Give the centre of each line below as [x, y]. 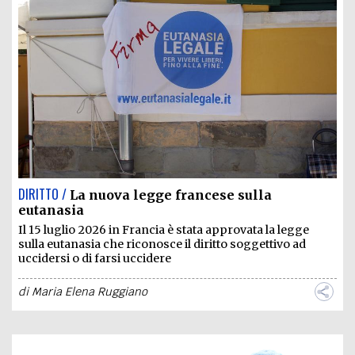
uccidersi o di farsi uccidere [95, 259]
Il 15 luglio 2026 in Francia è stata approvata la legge [164, 230]
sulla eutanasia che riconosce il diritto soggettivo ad [162, 244]
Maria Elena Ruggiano [90, 292]
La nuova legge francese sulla [171, 195]
